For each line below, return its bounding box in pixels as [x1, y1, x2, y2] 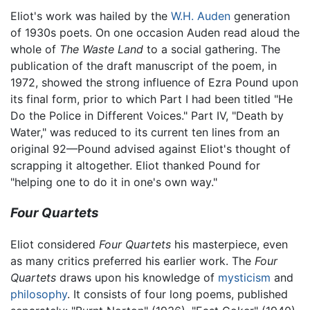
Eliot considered [10, 237, 99, 251]
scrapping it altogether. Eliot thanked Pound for [10, 158, 260, 173]
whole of [10, 42, 60, 57]
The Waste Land [60, 42, 143, 57]
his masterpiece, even [171, 237, 288, 251]
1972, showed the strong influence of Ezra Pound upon [10, 75, 298, 90]
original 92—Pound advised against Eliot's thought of [10, 142, 291, 156]
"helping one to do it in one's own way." [10, 175, 217, 190]
